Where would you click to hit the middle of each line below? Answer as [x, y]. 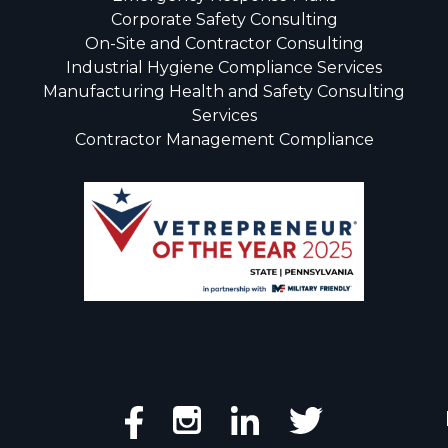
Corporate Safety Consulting [224, 19]
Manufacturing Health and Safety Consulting [224, 91]
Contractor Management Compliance [224, 139]
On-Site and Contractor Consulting [224, 43]
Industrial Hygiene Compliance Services [224, 67]
